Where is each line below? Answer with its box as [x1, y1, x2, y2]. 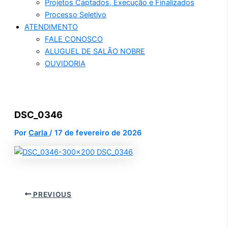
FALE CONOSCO [45, 35, 103, 44]
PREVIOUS [31, 190, 72, 198]
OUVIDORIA [45, 59, 85, 69]
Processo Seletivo [45, 10, 106, 20]
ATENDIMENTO [24, 22, 78, 32]
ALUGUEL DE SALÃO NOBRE [45, 47, 145, 56]
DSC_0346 [14, 109, 63, 121]
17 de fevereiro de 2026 [54, 128, 141, 138]
